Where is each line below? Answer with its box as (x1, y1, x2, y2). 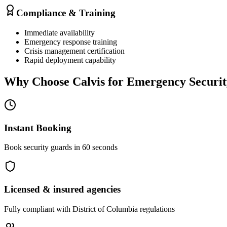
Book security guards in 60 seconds (4, 143, 118, 152)
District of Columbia (72, 204, 138, 213)
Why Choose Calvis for (4, 74, 127, 88)
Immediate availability (24, 28, 95, 37)
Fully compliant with (4, 204, 72, 213)
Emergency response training (24, 37, 117, 47)
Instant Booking (4, 122, 71, 133)
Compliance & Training (16, 8, 116, 19)
